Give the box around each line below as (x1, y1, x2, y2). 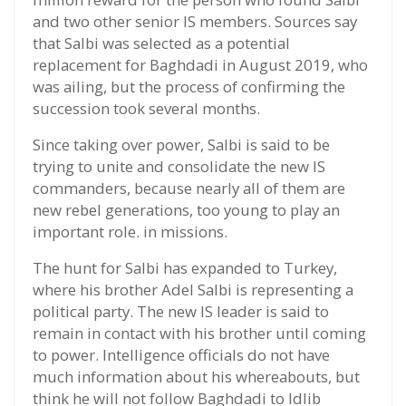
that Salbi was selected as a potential (33, 33, 290, 54)
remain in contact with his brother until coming (33, 323, 366, 344)
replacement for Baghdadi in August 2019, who (33, 54, 368, 76)
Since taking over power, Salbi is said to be (33, 134, 330, 156)
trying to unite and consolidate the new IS (33, 156, 325, 178)
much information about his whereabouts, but (33, 366, 360, 388)
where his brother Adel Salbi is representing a (33, 279, 353, 301)
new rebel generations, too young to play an (33, 199, 340, 221)
